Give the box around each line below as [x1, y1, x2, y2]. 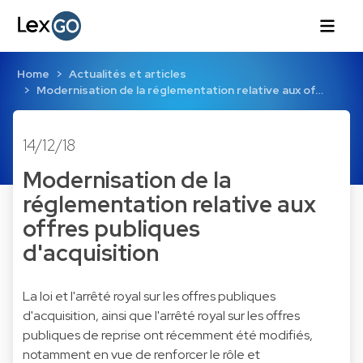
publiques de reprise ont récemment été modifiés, [23, 326, 313, 344]
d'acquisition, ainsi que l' [23, 306, 160, 324]
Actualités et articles [68, 66, 186, 82]
